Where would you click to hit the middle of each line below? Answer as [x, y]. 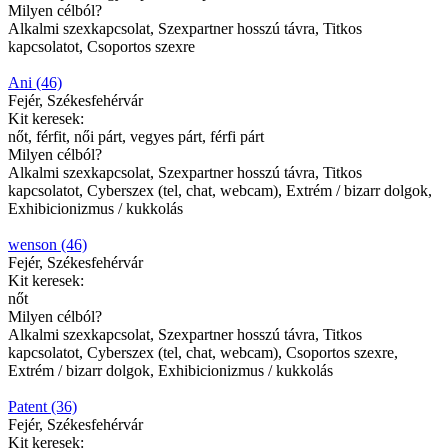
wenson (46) [47, 245]
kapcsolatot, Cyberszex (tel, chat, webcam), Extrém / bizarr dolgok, [220, 191]
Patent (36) [42, 407]
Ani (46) [35, 83]
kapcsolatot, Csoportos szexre [101, 47]
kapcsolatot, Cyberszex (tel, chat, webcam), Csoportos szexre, [203, 353]
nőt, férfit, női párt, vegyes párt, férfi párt [136, 137]
